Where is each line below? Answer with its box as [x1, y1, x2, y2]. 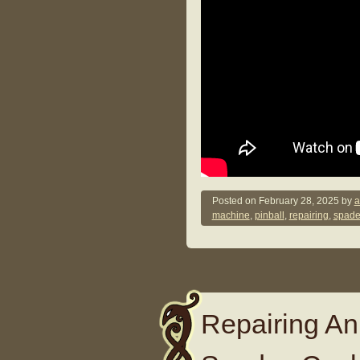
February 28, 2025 [258, 195, 339, 207]
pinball [254, 210, 284, 222]
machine [211, 210, 250, 222]
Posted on [211, 195, 259, 207]
